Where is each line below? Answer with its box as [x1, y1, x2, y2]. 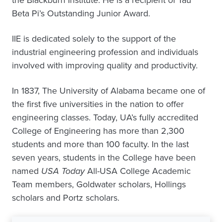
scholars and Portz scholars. [12, 191, 119, 204]
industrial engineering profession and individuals [12, 46, 198, 58]
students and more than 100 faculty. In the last [12, 138, 189, 151]
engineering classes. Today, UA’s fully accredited [12, 111, 198, 124]
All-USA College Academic [85, 165, 191, 177]
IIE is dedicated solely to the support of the [12, 32, 176, 45]
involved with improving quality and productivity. [12, 59, 198, 72]
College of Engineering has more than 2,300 [12, 124, 184, 137]
